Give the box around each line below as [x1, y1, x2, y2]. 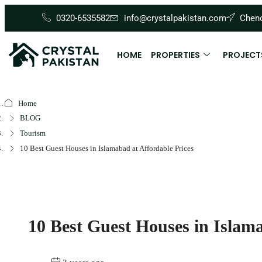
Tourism [20, 129, 46, 138]
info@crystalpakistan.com [123, 12, 226, 23]
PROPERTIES [150, 49, 200, 61]
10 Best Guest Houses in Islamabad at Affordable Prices [20, 144, 194, 153]
